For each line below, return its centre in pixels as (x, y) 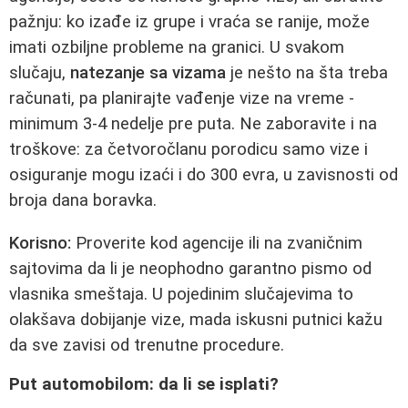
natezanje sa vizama (148, 72)
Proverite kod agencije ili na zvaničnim (217, 243)
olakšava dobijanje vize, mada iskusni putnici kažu (196, 319)
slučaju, (40, 72)
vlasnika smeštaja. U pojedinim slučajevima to (181, 294)
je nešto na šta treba (307, 72)
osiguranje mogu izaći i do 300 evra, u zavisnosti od (204, 174)
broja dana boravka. (83, 200)
